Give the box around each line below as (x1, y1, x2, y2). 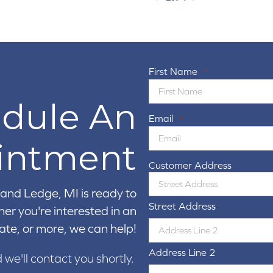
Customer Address (149, 159, 232, 171)
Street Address (149, 200, 216, 211)
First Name (149, 65, 197, 77)
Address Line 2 (149, 246, 216, 258)
